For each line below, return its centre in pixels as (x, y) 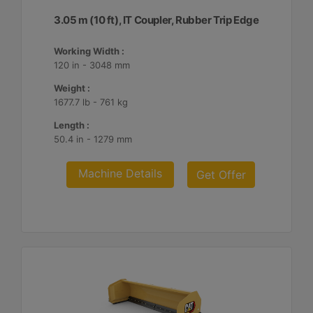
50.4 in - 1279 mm (93, 139)
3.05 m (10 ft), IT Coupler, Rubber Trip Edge (156, 20)
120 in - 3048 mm (92, 65)
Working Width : (89, 51)
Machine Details (120, 173)
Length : (72, 125)
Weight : (72, 88)
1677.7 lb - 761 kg (91, 102)
